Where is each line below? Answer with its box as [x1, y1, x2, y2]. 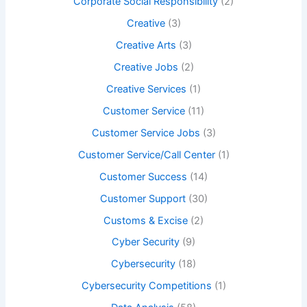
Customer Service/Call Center [77, 148, 215, 161]
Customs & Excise [103, 214, 188, 227]
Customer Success [99, 170, 187, 183]
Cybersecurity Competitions [81, 280, 212, 293]
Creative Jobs [113, 60, 178, 73]
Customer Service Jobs [91, 126, 200, 139]
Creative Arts [115, 39, 176, 52]
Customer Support [99, 192, 186, 205]
